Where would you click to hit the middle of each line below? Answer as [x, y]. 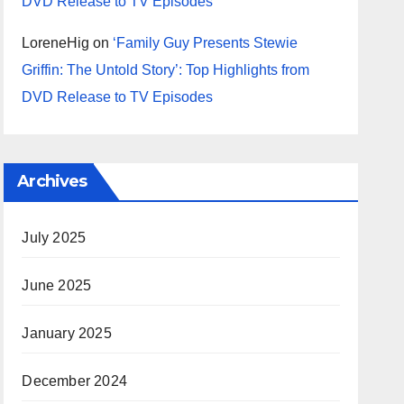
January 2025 [67, 333]
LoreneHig [56, 43]
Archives [52, 181]
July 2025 [54, 238]
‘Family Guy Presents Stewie [206, 43]
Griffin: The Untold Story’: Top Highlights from [166, 70]
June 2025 [57, 285]
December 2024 [74, 381]
